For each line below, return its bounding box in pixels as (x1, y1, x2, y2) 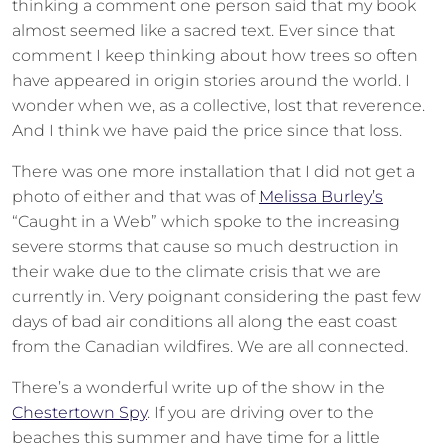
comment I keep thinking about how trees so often (12, 46, 418, 65)
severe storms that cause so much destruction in (12, 237, 399, 256)
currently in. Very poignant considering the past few (12, 287, 421, 306)
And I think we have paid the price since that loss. (12, 121, 402, 140)
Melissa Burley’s (259, 187, 383, 206)
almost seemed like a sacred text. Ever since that (12, 21, 395, 40)
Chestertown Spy (12, 403, 147, 422)
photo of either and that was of (12, 187, 259, 206)
